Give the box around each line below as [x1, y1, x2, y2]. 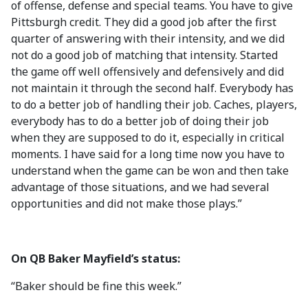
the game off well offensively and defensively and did [11, 64, 284, 79]
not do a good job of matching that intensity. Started [11, 47, 278, 63]
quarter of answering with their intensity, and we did [11, 31, 285, 46]
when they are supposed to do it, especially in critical [11, 130, 285, 145]
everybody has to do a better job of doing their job [11, 113, 269, 129]
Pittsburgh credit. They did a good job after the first [11, 14, 276, 30]
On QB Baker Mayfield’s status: [11, 251, 180, 266]
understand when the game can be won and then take [11, 163, 289, 178]
